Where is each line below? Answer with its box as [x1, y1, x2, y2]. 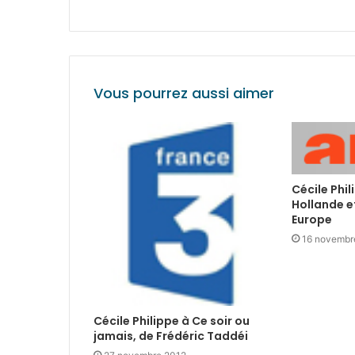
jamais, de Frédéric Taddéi [94, 327, 248, 344]
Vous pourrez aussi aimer [94, 83, 274, 103]
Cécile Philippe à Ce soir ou [94, 312, 250, 329]
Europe [291, 211, 332, 227]
